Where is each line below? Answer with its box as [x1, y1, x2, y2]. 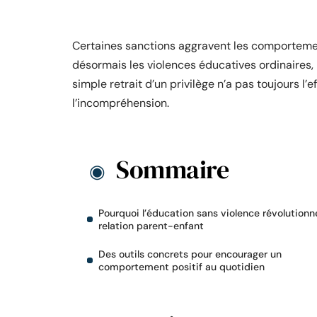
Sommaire [116, 152, 229, 187]
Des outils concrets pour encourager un [98, 248, 282, 260]
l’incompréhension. [72, 96, 169, 110]
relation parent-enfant [98, 219, 204, 232]
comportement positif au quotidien [98, 260, 265, 273]
